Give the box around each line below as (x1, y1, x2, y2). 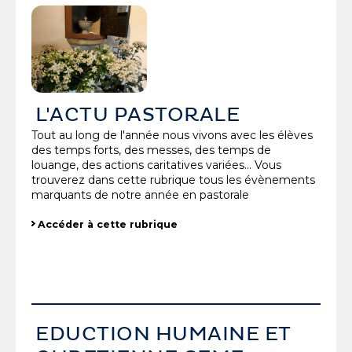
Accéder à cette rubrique (38, 218, 178, 230)
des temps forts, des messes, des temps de (31, 142, 271, 157)
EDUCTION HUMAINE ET (35, 322, 291, 346)
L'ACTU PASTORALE (35, 102, 240, 126)
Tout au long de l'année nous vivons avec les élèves (31, 127, 313, 142)
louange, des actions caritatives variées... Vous (31, 157, 281, 172)
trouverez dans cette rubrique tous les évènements (31, 172, 315, 187)
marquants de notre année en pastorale (31, 187, 249, 202)
